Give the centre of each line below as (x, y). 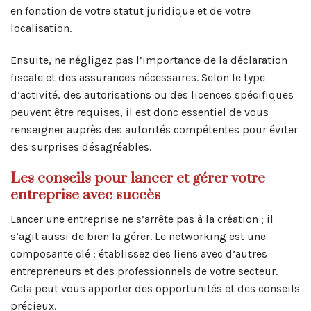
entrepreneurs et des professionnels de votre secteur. (144, 271)
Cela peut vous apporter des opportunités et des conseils (155, 288)
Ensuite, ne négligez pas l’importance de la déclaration (149, 60)
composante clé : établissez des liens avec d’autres (139, 253)
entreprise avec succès (85, 195)
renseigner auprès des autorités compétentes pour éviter (154, 130)
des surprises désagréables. (81, 147)
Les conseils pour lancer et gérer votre (138, 178)
